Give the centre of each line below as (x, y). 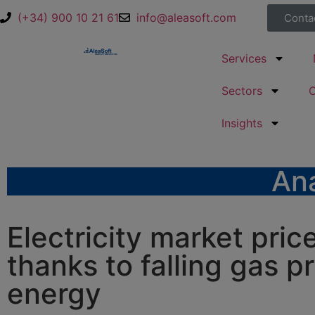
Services (244, 58)
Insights (242, 123)
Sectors (242, 91)
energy (54, 294)
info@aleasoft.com (186, 18)
